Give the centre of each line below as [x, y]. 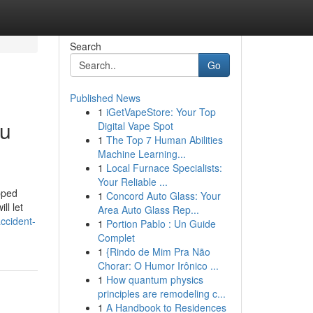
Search [85, 46]
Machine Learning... [141, 154]
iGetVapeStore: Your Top [161, 112]
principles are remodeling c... [161, 293]
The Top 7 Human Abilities [164, 140]
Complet [116, 238]
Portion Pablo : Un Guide [161, 224]
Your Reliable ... [132, 182]
